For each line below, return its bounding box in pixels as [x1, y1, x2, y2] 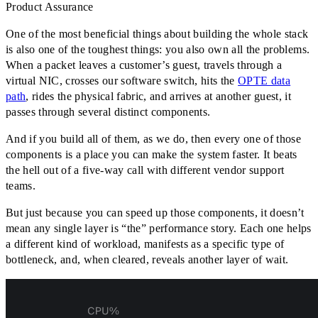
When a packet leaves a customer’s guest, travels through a [6, 59, 283, 72]
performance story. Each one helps [146, 222, 312, 235]
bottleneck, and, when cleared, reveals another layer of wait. [6, 253, 289, 266]
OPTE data [238, 75, 291, 87]
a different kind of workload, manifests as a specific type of [6, 238, 285, 251]
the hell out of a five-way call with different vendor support [6, 164, 285, 177]
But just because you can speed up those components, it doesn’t [6, 207, 305, 219]
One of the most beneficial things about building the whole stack [6, 28, 309, 40]
